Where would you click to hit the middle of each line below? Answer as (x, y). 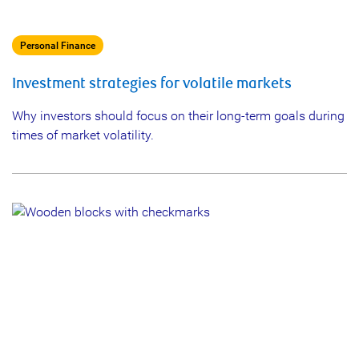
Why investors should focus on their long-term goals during (178, 116)
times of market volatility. (83, 135)
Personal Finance (58, 46)
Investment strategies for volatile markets (152, 84)
